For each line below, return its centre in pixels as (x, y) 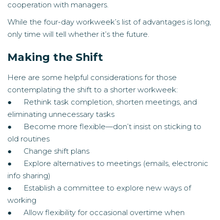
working (22, 200)
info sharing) (29, 176)
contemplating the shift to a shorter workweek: (93, 90)
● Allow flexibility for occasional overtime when (96, 212)
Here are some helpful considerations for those (92, 77)
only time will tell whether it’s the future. (78, 34)
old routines (28, 139)
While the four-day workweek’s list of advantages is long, (109, 22)
